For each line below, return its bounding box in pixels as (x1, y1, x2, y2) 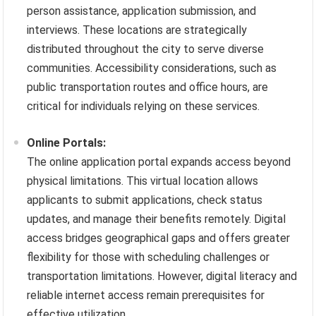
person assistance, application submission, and (27, 4, 257, 18)
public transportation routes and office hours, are (27, 80, 269, 95)
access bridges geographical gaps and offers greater (27, 231, 291, 245)
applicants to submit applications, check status (27, 193, 263, 207)
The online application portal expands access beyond (27, 155, 291, 169)
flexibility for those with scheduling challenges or (27, 250, 270, 265)
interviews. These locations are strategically (27, 23, 248, 37)
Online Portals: (27, 136, 107, 150)
